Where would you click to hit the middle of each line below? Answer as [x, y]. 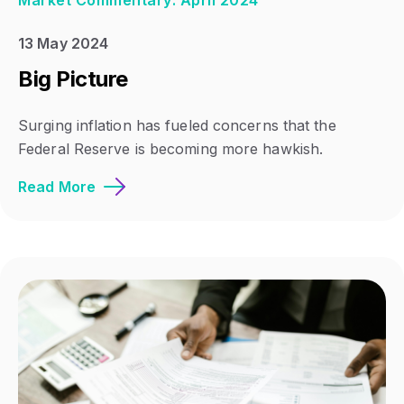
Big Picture [73, 78]
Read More [57, 187]
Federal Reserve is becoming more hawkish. [171, 149]
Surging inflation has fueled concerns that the [177, 126]
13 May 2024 [64, 43]
